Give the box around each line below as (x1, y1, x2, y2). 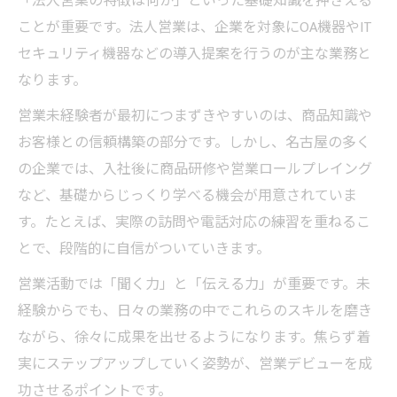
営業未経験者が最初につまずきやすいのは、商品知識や (18, 104, 372, 128)
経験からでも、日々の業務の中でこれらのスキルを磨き (18, 299, 372, 323)
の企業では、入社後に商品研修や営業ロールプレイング (18, 157, 372, 182)
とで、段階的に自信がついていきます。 (18, 237, 270, 261)
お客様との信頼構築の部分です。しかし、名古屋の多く (18, 130, 370, 155)
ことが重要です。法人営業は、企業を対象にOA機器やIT (18, 15, 372, 40)
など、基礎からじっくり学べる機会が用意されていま (18, 183, 357, 208)
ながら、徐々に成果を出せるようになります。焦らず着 (18, 325, 370, 350)
